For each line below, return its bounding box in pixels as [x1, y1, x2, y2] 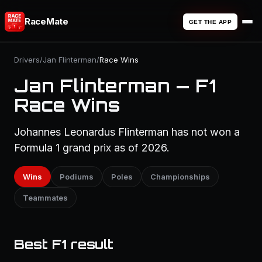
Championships [150, 172, 210, 181]
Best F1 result [14, 236, 113, 252]
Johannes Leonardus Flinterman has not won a [14, 126, 240, 138]
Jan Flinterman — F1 [14, 75, 216, 96]
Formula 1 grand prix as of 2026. [14, 142, 170, 154]
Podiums [60, 172, 94, 181]
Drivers [14, 55, 40, 64]
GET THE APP [188, 18, 232, 25]
